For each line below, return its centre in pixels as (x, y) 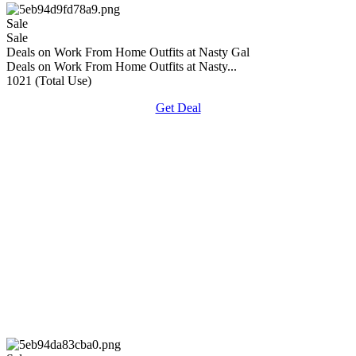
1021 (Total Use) (49, 80)
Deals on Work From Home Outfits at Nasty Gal (128, 52)
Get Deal (178, 107)
